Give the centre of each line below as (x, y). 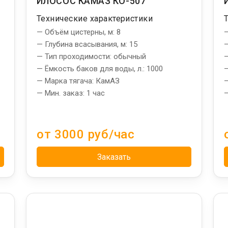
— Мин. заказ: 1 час (70, 93)
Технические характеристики (95, 18)
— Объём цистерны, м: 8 (78, 32)
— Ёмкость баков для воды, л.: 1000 (99, 68)
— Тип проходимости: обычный (91, 56)
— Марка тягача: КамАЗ (78, 81)
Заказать (114, 157)
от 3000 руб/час (85, 134)
